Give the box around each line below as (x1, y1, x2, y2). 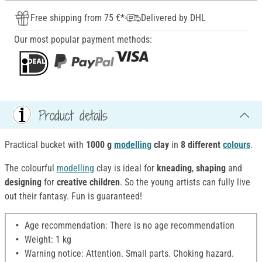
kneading (157, 163, 192, 174)
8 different (181, 139, 223, 151)
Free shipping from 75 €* (30, 12, 125, 24)
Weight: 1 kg (22, 234, 71, 246)
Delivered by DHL (141, 12, 206, 24)
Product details (39, 105, 108, 125)
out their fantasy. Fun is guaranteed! (5, 191, 142, 202)
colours (223, 139, 250, 151)
